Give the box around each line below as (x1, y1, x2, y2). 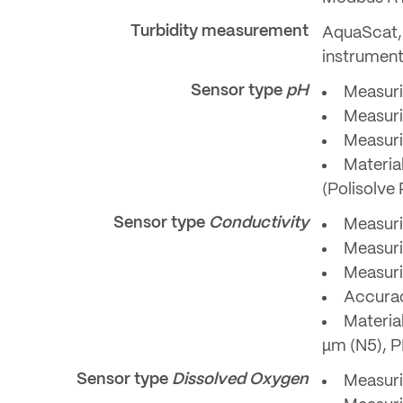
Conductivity (209, 215, 309, 232)
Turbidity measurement (130, 23, 309, 40)
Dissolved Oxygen (172, 372, 309, 389)
